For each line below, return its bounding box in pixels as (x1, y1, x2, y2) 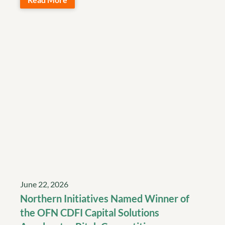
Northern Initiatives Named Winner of (20, 192, 189, 204)
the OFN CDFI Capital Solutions (20, 206, 159, 218)
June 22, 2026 (20, 179, 68, 189)
